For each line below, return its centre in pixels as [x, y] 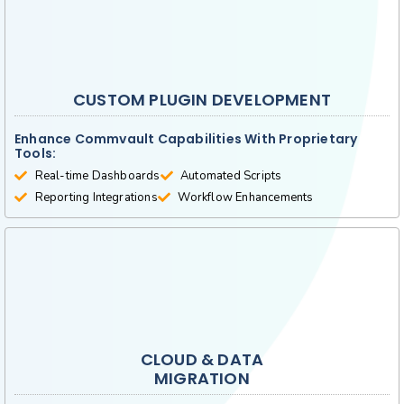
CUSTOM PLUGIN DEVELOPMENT [202, 100]
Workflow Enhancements [246, 198]
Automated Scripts [231, 176]
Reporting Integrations [96, 198]
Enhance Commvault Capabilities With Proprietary [186, 139]
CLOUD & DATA [202, 360]
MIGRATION [202, 379]
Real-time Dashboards [97, 176]
